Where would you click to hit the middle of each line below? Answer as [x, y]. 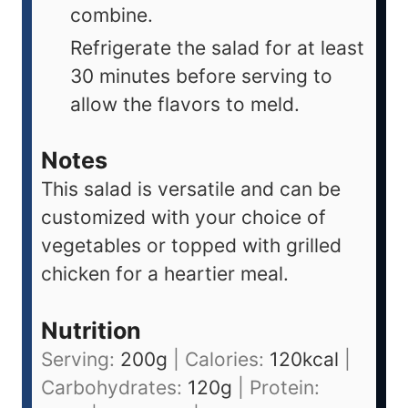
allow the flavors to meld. [185, 105]
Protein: [285, 387]
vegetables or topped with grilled [191, 246]
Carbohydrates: [114, 387]
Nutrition [91, 330]
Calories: [227, 359]
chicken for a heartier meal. [165, 274]
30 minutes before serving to [201, 76]
